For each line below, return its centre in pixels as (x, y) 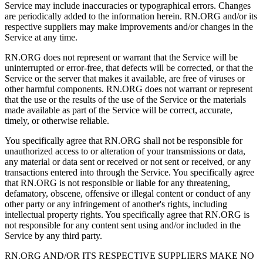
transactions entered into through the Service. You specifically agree (129, 172)
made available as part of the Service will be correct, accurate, (119, 110)
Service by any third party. (55, 235)
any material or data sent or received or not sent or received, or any (128, 161)
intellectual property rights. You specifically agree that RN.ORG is (127, 214)
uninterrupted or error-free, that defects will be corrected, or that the (129, 68)
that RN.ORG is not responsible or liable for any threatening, (117, 183)
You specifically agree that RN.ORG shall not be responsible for (124, 140)
